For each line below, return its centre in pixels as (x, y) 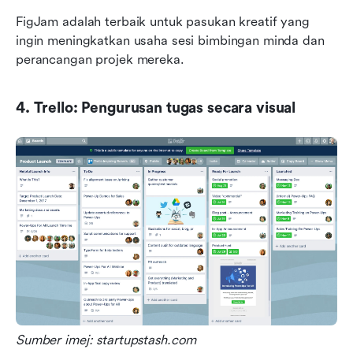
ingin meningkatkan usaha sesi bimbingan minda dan (170, 40)
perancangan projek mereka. (100, 59)
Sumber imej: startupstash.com (106, 340)
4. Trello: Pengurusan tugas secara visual (156, 108)
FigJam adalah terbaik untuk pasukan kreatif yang (163, 21)
